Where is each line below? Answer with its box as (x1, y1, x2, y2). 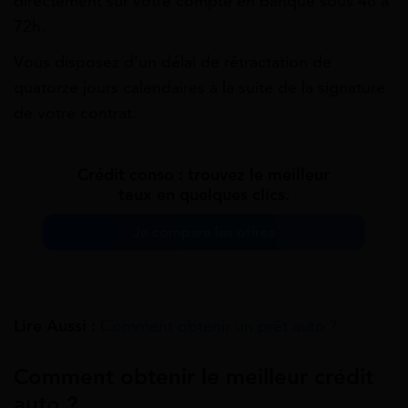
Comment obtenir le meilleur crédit (14, 363, 373, 392)
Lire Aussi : (14, 316, 96, 337)
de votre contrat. (14, 103, 137, 124)
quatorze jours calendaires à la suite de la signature (14, 77, 385, 98)
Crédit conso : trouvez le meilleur (77, 165, 331, 186)
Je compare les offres (133, 223, 275, 242)
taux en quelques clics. (118, 185, 290, 206)
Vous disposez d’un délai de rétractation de (14, 52, 331, 73)
